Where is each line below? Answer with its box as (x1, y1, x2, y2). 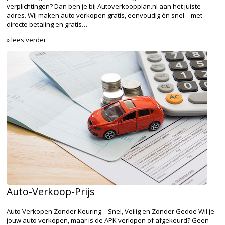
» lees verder (7, 35, 47, 45)
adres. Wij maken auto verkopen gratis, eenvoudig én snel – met (7, 11, 203, 20)
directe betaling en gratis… (7, 20, 88, 29)
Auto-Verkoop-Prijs (7, 185, 95, 199)
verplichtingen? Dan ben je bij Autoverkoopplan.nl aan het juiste (7, 2, 201, 11)
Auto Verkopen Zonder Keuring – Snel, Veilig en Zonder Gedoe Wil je (7, 206, 215, 216)
